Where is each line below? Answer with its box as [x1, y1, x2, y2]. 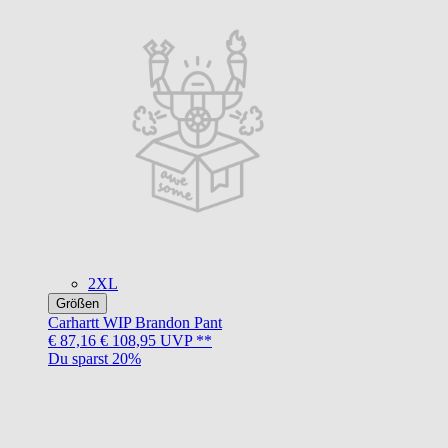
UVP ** [156, 331, 212, 349]
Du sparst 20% [48, 349, 141, 367]
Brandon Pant [135, 313, 222, 331]
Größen [56, 295, 99, 311]
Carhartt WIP [48, 313, 131, 331]
